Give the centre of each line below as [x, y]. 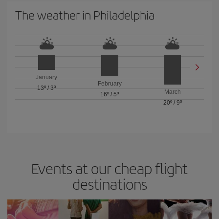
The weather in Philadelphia [85, 14]
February [109, 83]
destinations [109, 184]
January [47, 77]
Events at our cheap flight [109, 168]
